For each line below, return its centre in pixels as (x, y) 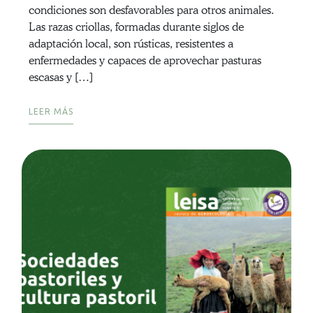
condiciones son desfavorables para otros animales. (151, 10)
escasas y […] (60, 78)
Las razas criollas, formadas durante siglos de (136, 27)
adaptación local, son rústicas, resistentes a (131, 44)
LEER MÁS (51, 112)
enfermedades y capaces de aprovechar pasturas (145, 61)
